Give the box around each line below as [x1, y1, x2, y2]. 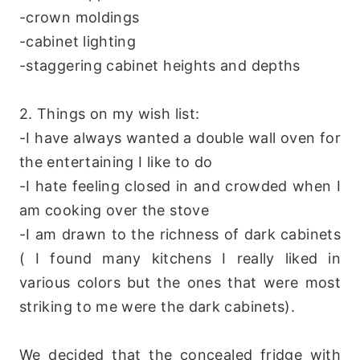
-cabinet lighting [19, 33, 137, 51]
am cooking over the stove [19, 202, 210, 219]
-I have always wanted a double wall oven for [19, 129, 341, 147]
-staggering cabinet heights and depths [19, 57, 301, 75]
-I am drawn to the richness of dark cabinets [19, 226, 341, 243]
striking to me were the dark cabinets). [19, 298, 300, 316]
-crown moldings [19, 9, 140, 27]
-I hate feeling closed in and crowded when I [19, 178, 341, 195]
